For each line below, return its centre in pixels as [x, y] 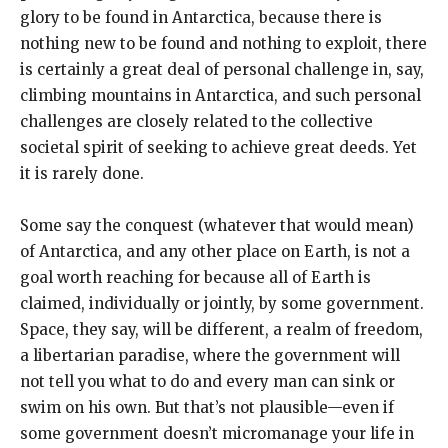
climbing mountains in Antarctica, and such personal [220, 95]
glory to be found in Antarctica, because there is [201, 17]
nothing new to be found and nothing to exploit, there [223, 43]
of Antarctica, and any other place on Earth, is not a [215, 251]
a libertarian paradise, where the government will [210, 355]
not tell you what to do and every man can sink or [207, 381]
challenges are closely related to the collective [196, 121]
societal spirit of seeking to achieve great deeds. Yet [218, 147]
